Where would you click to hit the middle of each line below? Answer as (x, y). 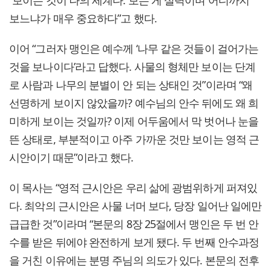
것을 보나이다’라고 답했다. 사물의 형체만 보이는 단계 (132, 67)
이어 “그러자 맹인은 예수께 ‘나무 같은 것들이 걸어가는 (134, 49)
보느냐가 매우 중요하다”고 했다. (83, 18)
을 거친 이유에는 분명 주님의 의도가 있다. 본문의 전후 (134, 260)
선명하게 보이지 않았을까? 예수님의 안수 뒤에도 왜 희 (134, 103)
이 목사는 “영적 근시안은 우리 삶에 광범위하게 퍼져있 (133, 188)
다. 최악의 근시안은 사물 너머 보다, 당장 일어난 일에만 (135, 206)
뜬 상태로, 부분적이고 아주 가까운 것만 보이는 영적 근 (134, 139)
